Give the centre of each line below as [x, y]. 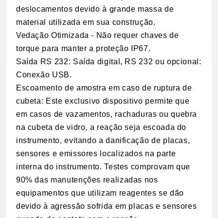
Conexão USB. [44, 75]
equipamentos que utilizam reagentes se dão [100, 193]
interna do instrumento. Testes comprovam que [103, 167]
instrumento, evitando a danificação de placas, [103, 141]
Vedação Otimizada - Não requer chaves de [97, 36]
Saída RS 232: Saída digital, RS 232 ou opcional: [109, 62]
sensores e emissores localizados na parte [96, 154]
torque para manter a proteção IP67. [83, 49]
